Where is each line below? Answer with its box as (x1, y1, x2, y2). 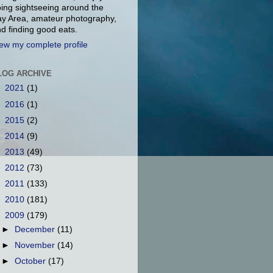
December (15, 225, 58, 235)
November (15, 241, 58, 250)
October (15, 257, 49, 266)
